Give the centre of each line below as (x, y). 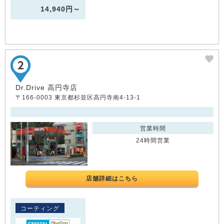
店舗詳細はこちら (112, 178)
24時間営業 (153, 141)
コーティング (40, 208)
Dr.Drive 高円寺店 (46, 88)
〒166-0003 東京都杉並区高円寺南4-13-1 (78, 98)
